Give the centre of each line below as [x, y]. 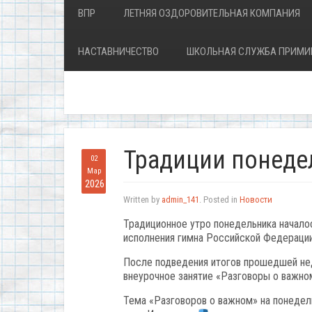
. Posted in [219, 200]
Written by [142, 200]
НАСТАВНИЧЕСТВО [118, 52]
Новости [256, 200]
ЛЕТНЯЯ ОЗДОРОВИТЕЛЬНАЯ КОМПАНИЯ [212, 13]
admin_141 [180, 200]
